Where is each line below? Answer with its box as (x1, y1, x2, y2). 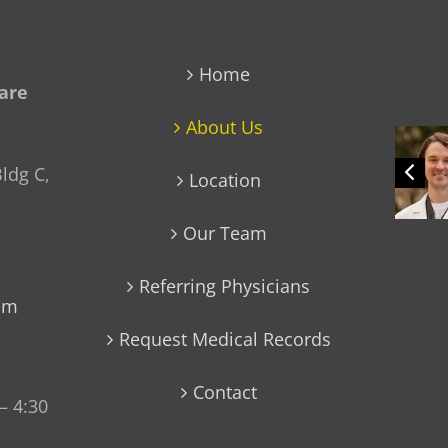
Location (188, 168, 261, 192)
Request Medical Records (118, 327, 331, 351)
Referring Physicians (139, 274, 311, 298)
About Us (186, 115, 264, 139)
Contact (192, 380, 257, 404)
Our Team (182, 221, 267, 245)
